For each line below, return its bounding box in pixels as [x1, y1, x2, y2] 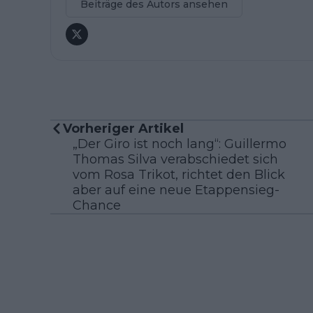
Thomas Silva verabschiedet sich [73, 151, 278, 167]
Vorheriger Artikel [63, 120, 184, 136]
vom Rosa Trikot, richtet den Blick [73, 166, 285, 182]
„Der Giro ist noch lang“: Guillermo [73, 136, 286, 152]
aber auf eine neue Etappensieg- [73, 182, 279, 198]
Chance [73, 197, 121, 213]
